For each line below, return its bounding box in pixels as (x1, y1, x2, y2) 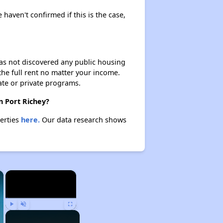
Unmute (23, 212, 38, 217)
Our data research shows (39, 115, 126, 124)
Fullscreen (70, 212, 90, 217)
